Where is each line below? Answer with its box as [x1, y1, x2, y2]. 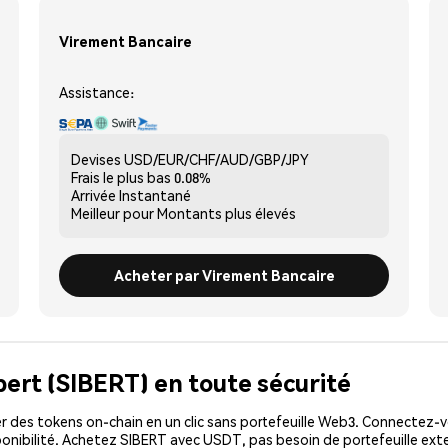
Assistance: [59, 82, 134, 101]
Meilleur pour [71, 203, 154, 222]
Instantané [119, 185, 191, 204]
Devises [71, 149, 121, 168]
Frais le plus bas [71, 167, 171, 186]
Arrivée [71, 185, 116, 204]
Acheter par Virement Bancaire [113, 265, 335, 284]
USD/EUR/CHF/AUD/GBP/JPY [124, 149, 309, 168]
